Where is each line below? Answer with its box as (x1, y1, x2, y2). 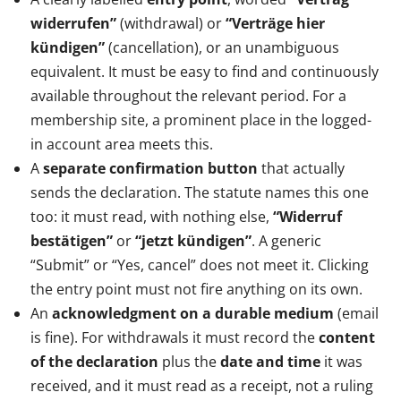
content (319, 327, 375, 347)
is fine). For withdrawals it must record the (30, 327, 319, 347)
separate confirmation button (43, 158, 258, 178)
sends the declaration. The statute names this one (30, 182, 369, 202)
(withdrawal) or (116, 13, 226, 33)
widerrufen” (30, 13, 116, 33)
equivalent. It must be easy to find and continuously (30, 61, 379, 81)
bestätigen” (30, 230, 113, 251)
